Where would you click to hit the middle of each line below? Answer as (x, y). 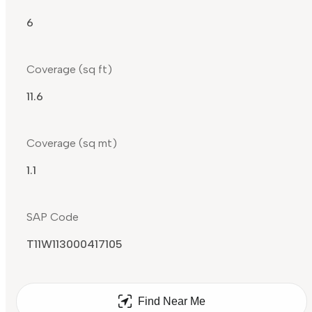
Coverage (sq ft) (69, 70)
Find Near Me (171, 302)
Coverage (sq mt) (72, 143)
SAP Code (53, 217)
